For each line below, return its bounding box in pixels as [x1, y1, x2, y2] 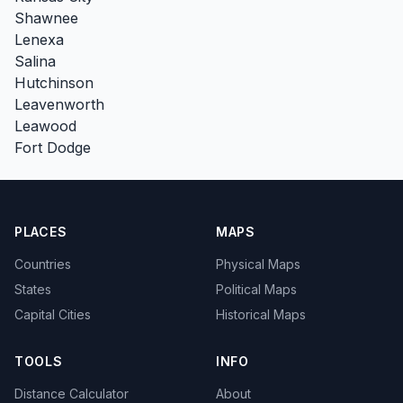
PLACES [14, 224, 67, 239]
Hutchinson [14, 73, 94, 92]
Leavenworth [14, 94, 104, 113]
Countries [14, 256, 71, 272]
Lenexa [14, 30, 64, 49]
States [14, 282, 51, 297]
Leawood [14, 116, 76, 135]
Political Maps [216, 282, 297, 297]
